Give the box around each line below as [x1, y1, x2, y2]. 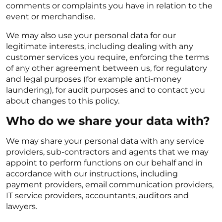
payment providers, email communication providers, [6, 180, 214, 189]
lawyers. [6, 202, 37, 211]
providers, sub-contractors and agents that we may [6, 147, 209, 157]
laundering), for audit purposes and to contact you [6, 85, 205, 95]
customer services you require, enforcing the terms [6, 53, 209, 62]
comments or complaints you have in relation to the [6, 1, 213, 10]
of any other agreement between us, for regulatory [6, 63, 207, 73]
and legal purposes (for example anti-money [6, 74, 181, 84]
